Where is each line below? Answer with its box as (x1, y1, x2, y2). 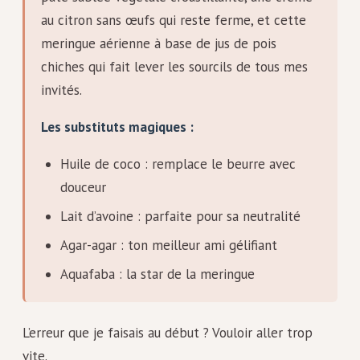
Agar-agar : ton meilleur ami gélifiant (59, 236, 277, 255)
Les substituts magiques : (41, 118, 194, 137)
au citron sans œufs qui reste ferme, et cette (41, 11, 306, 30)
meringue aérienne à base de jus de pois (41, 35, 276, 53)
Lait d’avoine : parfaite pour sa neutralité (59, 207, 301, 226)
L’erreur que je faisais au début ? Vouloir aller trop (22, 323, 313, 342)
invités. (41, 81, 82, 100)
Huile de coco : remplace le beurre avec (59, 155, 296, 174)
